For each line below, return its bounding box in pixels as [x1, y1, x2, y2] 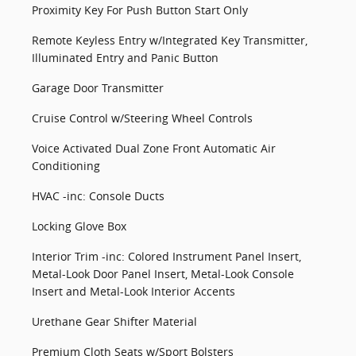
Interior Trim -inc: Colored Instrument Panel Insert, [32, 249, 301, 264]
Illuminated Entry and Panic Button [32, 50, 219, 65]
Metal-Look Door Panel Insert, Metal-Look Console [32, 266, 294, 281]
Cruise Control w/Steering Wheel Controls [32, 110, 253, 126]
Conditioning [32, 158, 100, 173]
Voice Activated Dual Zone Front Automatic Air [32, 141, 276, 156]
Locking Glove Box [32, 219, 126, 234]
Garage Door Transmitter [32, 80, 164, 95]
